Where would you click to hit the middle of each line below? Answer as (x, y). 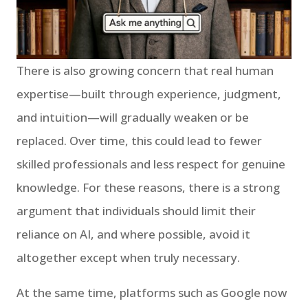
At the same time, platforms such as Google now (152, 292)
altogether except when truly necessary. (128, 257)
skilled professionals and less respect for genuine (151, 164)
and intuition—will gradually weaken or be (133, 117)
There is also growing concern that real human (145, 70)
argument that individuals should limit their (136, 210)
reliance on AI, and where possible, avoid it (133, 234)
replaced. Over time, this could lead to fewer (139, 140)
